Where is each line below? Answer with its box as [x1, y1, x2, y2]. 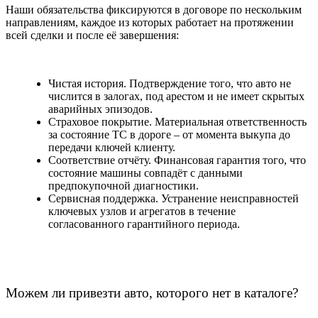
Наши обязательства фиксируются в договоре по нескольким [6, 4, 302, 16]
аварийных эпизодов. [48, 103, 153, 116]
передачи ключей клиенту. [48, 141, 175, 154]
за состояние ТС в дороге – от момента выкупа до [48, 128, 290, 141]
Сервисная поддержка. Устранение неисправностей [48, 192, 299, 205]
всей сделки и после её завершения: [6, 29, 179, 42]
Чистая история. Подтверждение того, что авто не [48, 77, 291, 90]
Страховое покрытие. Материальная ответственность [48, 116, 307, 128]
